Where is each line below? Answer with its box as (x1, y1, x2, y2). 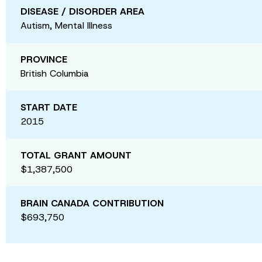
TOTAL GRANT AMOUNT (20, 149, 132, 161)
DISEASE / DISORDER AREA (20, 5, 144, 18)
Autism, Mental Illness (20, 19, 112, 32)
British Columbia (20, 67, 89, 80)
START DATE (20, 101, 77, 113)
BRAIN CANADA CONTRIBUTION (20, 196, 164, 209)
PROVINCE (20, 53, 67, 65)
